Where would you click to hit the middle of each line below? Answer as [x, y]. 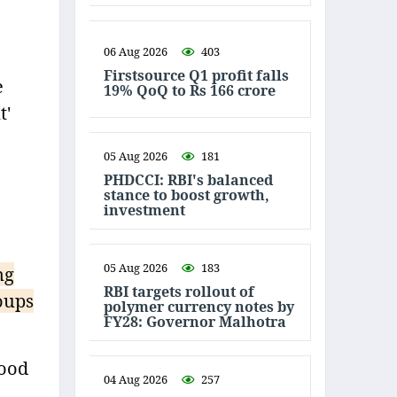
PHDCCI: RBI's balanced [188, 179]
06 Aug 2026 [136, 51]
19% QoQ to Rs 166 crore [190, 90]
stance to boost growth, [187, 195]
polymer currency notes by [199, 306]
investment [146, 210]
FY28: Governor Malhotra [195, 321]
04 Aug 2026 [136, 379]
